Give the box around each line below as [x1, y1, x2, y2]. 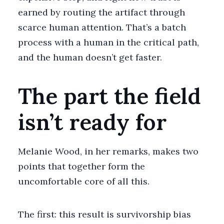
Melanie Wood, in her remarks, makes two [18, 145, 198, 157]
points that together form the [18, 160, 145, 172]
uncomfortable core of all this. [18, 175, 149, 187]
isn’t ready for [18, 107, 166, 136]
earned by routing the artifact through [18, 6, 185, 18]
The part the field [18, 81, 201, 110]
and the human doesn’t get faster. [18, 51, 162, 63]
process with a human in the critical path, [18, 36, 199, 48]
